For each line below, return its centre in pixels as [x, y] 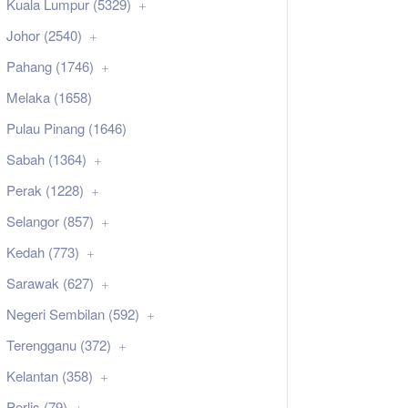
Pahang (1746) [50, 66]
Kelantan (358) [50, 375]
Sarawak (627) [50, 282]
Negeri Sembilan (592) [73, 313]
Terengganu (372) [59, 344]
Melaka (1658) [49, 97]
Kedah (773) [43, 251]
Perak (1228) [45, 189]
